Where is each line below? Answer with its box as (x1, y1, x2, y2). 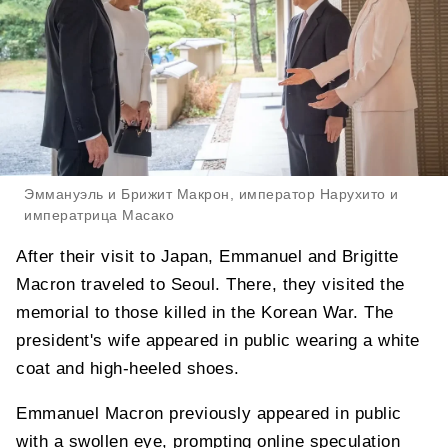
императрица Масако (24, 206, 174, 223)
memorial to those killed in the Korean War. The (16, 302, 394, 322)
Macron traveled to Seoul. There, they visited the (16, 274, 405, 294)
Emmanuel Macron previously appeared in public (16, 403, 402, 423)
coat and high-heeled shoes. (16, 358, 240, 378)
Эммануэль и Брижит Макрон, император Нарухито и (24, 185, 399, 202)
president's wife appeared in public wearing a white (16, 330, 420, 350)
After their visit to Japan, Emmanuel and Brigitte (16, 246, 399, 266)
